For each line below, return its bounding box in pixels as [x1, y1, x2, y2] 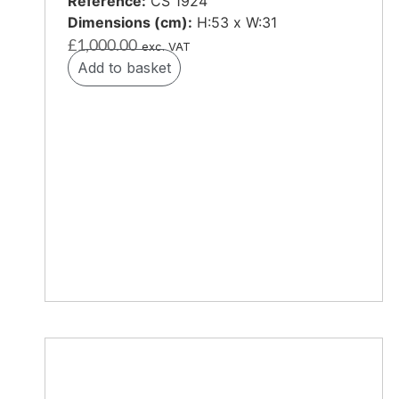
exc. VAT [142, 40, 191, 54]
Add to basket [77, 59, 171, 77]
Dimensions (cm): [68, 13, 192, 32]
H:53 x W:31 [192, 13, 277, 32]
